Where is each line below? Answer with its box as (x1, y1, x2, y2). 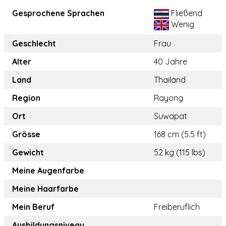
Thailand (154, 75, 186, 85)
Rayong (154, 93, 183, 103)
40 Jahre (154, 56, 187, 67)
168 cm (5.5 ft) (154, 129, 206, 140)
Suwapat (154, 111, 187, 122)
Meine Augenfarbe (12, 165, 84, 176)
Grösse (12, 129, 40, 140)
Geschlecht (12, 38, 56, 49)
